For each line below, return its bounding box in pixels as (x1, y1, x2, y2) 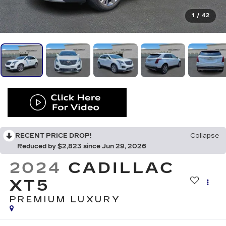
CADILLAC (68, 159, 175, 178)
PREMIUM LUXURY (9, 195, 122, 205)
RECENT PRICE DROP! (15, 132, 91, 140)
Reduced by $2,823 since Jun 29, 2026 (17, 143, 146, 150)
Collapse (190, 132, 219, 140)
